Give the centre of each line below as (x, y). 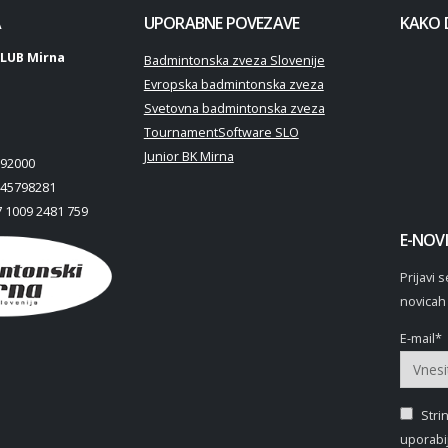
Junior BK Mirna (188, 157)
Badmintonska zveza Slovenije (234, 61)
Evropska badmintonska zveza (233, 85)
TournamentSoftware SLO (221, 133)
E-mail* (420, 339)
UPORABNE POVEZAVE (221, 23)
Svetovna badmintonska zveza (234, 109)
